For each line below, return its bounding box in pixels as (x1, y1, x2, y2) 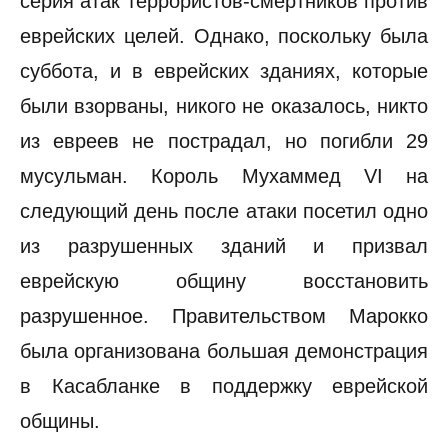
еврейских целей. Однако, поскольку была (20, 25, 428, 47)
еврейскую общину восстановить (20, 270, 428, 292)
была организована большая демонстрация (20, 340, 428, 362)
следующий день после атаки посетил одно (20, 200, 428, 222)
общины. (20, 410, 100, 432)
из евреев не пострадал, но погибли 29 (20, 130, 428, 152)
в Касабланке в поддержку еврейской (20, 375, 428, 397)
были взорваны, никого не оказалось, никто (20, 95, 428, 117)
